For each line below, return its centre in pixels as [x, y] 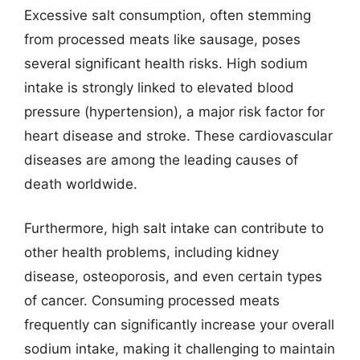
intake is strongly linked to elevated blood [159, 87]
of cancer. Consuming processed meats [152, 301]
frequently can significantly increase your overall [179, 325]
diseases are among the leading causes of [161, 160]
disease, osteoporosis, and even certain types [173, 276]
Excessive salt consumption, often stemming [168, 15]
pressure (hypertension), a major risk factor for [174, 111]
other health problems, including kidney [151, 252]
